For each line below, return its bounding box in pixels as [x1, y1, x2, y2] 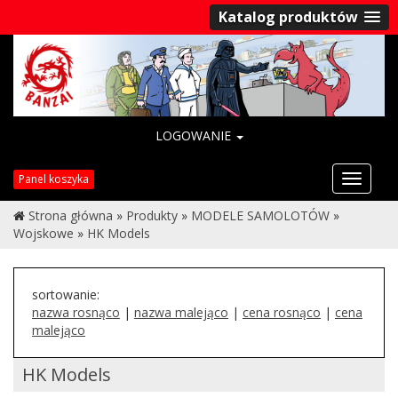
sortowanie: [32, 285, 99, 303]
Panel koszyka [19, 171, 89, 187]
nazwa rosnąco [32, 303, 120, 321]
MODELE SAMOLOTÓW [191, 206, 330, 224]
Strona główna [28, 206, 113, 224]
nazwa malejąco [134, 303, 228, 321]
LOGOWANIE [155, 127, 235, 145]
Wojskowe [13, 224, 74, 242]
